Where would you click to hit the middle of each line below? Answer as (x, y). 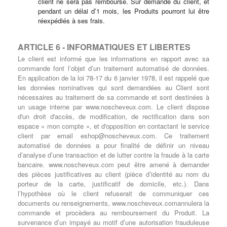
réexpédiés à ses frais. (71, 21)
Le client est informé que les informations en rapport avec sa (113, 59)
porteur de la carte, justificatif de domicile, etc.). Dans (113, 184)
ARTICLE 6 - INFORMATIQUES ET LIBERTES (104, 47)
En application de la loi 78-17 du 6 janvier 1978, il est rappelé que (113, 78)
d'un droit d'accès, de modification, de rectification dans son (113, 116)
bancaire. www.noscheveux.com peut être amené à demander (113, 164)
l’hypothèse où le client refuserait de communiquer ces (113, 193)
